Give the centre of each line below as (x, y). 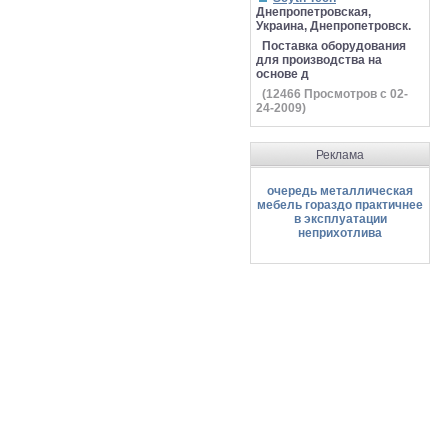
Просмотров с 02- (354, 94)
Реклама (340, 155)
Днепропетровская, (313, 12)
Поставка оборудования (334, 46)
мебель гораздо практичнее (340, 205)
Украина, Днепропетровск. (333, 26)
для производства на (319, 60)
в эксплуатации (340, 219)
